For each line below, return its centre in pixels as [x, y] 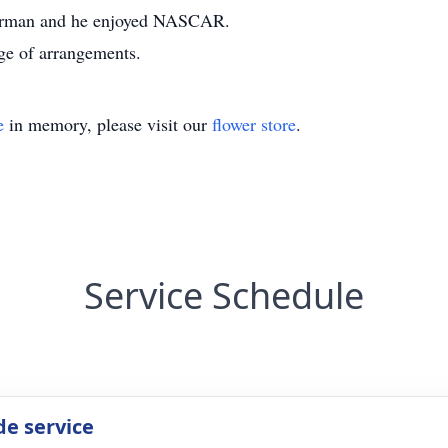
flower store [254, 124]
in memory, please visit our [108, 124]
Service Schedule [224, 295]
